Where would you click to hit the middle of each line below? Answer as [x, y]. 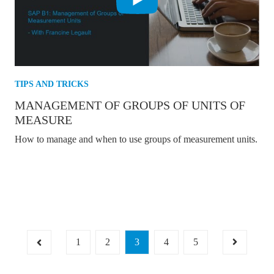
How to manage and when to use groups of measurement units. [136, 139]
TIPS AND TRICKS [52, 84]
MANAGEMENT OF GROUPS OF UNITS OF [130, 105]
